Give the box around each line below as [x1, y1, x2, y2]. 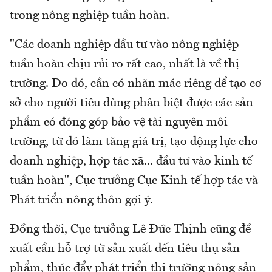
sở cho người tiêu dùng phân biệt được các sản [10, 97, 253, 109]
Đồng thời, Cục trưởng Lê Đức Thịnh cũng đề [10, 223, 251, 236]
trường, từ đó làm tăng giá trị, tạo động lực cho [10, 135, 258, 148]
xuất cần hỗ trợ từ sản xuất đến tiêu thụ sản [10, 242, 240, 255]
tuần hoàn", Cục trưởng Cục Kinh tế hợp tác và [10, 174, 258, 187]
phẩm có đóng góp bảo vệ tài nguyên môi [10, 116, 228, 129]
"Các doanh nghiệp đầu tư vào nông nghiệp [10, 38, 239, 51]
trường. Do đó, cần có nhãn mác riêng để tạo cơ [10, 77, 262, 90]
